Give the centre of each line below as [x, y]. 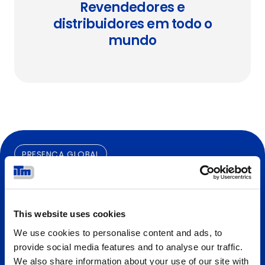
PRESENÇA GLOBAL [61, 154]
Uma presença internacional [119, 184]
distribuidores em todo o [132, 24]
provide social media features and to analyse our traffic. [128, 247]
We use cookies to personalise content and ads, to [118, 232]
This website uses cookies [70, 214]
